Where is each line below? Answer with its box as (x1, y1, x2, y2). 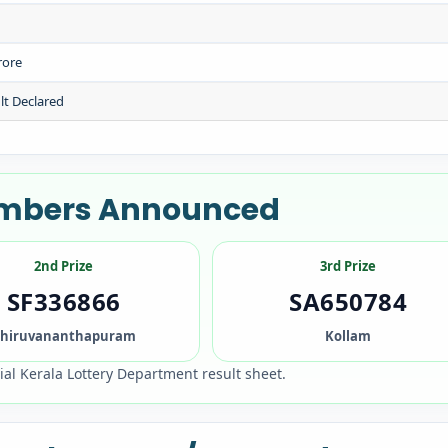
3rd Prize (320, 257, 377, 275)
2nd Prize (34, 257, 94, 275)
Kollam (325, 327, 372, 345)
